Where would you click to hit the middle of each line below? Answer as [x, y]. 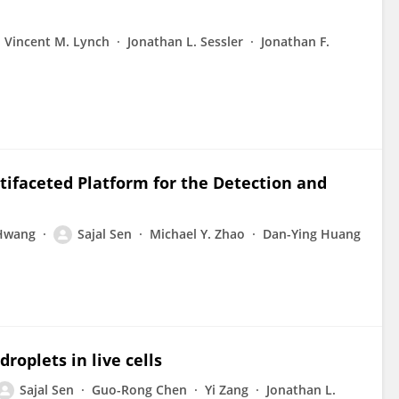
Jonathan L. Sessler [185, 41]
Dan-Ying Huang [312, 234]
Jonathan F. [295, 41]
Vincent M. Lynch [57, 41]
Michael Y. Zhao [197, 234]
